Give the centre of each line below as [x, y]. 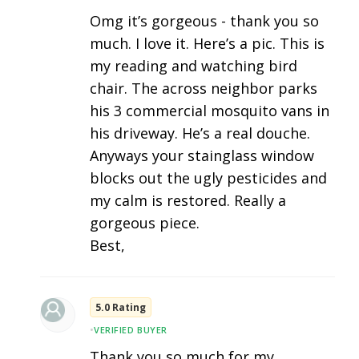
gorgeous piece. [145, 223]
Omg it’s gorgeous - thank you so [204, 21]
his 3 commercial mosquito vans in [210, 111]
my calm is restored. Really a [188, 201]
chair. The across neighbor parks [204, 89]
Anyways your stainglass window [202, 156]
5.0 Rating [121, 308]
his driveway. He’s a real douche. [200, 133]
